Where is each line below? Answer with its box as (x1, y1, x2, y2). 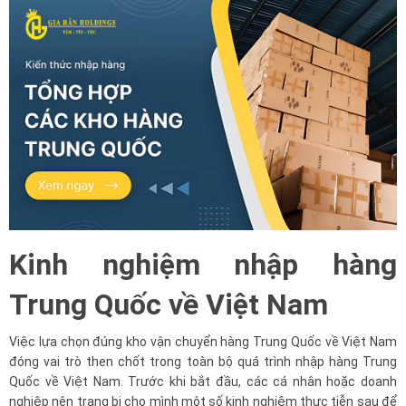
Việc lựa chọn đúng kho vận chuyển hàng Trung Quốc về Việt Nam (9, 333, 397, 349)
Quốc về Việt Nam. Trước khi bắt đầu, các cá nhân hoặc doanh (9, 373, 397, 389)
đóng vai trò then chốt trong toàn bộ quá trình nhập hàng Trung (9, 353, 397, 369)
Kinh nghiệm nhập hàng (9, 246, 397, 282)
